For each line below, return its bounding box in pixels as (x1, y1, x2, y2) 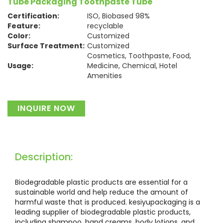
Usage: (7, 61, 33, 71)
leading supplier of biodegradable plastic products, (15, 207, 191, 217)
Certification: (7, 11, 59, 21)
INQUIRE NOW (17, 103, 75, 114)
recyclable (87, 21, 123, 31)
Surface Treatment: (7, 41, 85, 51)
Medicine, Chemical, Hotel (87, 61, 177, 71)
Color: (7, 31, 30, 41)
